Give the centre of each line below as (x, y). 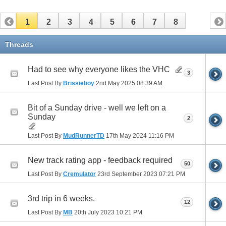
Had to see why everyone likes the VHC (99, 70)
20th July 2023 (94, 213)
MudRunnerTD (84, 136)
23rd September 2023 (127, 174)
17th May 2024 (126, 136)
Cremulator (79, 174)
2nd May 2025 (116, 83)
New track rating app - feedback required (100, 160)
